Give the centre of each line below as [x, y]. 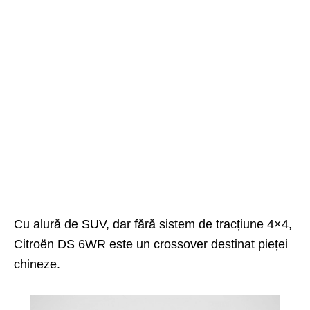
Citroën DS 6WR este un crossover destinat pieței [151, 245]
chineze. [37, 265]
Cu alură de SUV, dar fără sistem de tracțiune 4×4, [153, 225]
